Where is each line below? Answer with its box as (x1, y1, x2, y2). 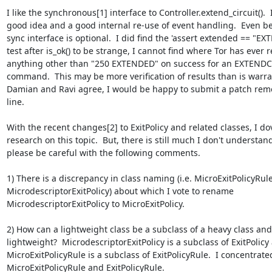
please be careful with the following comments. (6, 147, 200, 158)
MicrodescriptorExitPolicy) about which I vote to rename (6, 185, 234, 197)
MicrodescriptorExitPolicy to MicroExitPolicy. (6, 198, 185, 209)
